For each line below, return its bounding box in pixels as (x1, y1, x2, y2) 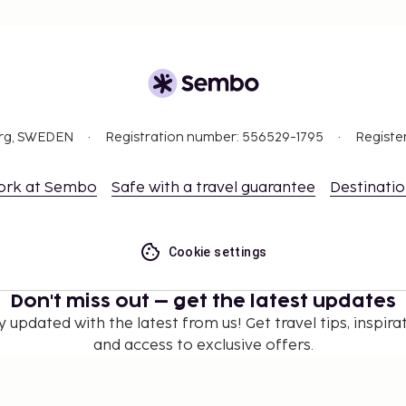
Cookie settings (168, 245, 267, 260)
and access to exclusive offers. (92, 337, 314, 355)
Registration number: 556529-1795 (105, 130, 324, 146)
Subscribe (290, 372, 362, 385)
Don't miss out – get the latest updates (10, 293, 396, 312)
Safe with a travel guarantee (111, 179, 315, 198)
